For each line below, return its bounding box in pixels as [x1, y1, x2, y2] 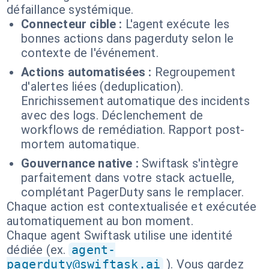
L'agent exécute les [125, 17, 230, 31]
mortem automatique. [21, 137, 139, 151]
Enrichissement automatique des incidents [21, 94, 250, 108]
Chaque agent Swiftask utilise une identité [7, 228, 233, 243]
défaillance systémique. [7, 2, 134, 17]
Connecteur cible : [21, 17, 122, 31]
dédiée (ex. [7, 243, 66, 257]
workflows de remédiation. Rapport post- [21, 122, 245, 137]
